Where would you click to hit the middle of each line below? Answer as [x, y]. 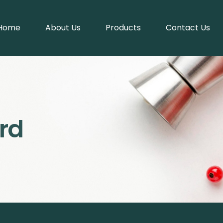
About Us [63, 27]
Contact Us [188, 27]
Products [123, 27]
